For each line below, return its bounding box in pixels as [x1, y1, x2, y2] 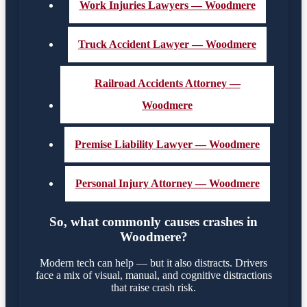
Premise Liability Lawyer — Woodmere [75, 138, 260, 150]
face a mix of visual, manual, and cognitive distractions [35, 269, 272, 282]
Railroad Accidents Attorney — [94, 77, 241, 89]
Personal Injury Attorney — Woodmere [75, 177, 260, 189]
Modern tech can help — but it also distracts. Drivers [40, 257, 267, 269]
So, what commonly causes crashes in [49, 214, 258, 229]
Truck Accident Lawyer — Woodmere [78, 38, 256, 50]
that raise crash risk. [111, 282, 196, 294]
